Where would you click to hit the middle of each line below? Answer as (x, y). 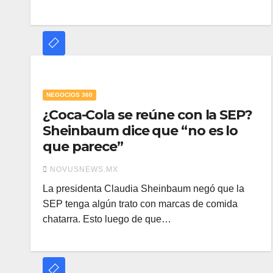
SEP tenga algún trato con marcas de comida (140, 204)
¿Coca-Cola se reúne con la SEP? (147, 115)
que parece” (83, 147)
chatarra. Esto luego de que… (107, 219)
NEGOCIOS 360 (69, 95)
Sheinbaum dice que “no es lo (140, 131)
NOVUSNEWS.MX (84, 169)
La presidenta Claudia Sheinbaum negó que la (144, 189)
